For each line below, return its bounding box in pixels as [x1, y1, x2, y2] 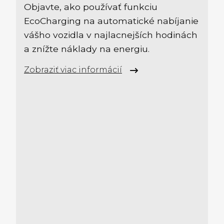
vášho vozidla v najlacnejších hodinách [24, 29, 197, 40]
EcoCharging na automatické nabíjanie [24, 15, 198, 26]
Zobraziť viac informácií [24, 64, 122, 74]
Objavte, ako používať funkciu [24, 1, 157, 12]
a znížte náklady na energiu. [24, 43, 149, 54]
